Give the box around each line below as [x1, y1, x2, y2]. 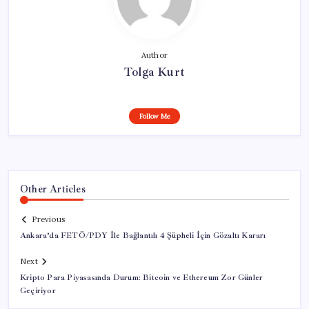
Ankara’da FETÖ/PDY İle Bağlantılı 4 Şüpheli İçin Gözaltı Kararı [20, 230, 266, 241]
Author [141, 50, 168, 60]
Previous [32, 215, 65, 225]
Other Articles [20, 182, 86, 195]
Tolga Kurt [124, 63, 185, 79]
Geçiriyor [20, 286, 56, 297]
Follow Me [139, 111, 170, 121]
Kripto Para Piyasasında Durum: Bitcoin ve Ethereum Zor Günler [20, 272, 263, 283]
